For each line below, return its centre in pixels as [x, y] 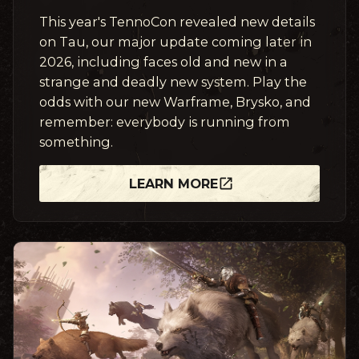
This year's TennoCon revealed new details [177, 21]
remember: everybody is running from [165, 121]
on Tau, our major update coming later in [175, 41]
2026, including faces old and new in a [163, 61]
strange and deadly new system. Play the [173, 81]
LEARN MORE [173, 183]
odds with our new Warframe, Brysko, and [175, 101]
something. [76, 141]
